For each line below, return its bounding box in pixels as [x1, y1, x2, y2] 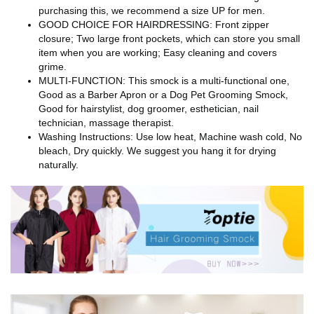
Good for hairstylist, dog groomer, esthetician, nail [39, 103, 259, 115]
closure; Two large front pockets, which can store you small [39, 33, 300, 45]
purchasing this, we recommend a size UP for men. [39, 5, 265, 17]
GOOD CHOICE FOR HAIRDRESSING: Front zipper [39, 19, 269, 31]
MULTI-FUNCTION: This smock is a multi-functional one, [39, 75, 289, 87]
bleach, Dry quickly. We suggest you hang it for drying [39, 145, 276, 157]
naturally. [39, 159, 78, 171]
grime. [39, 61, 67, 73]
